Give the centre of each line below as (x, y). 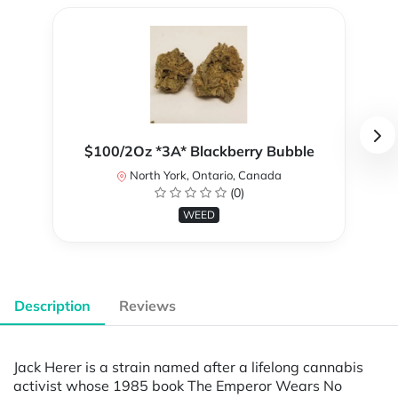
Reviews (147, 306)
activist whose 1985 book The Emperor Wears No (178, 385)
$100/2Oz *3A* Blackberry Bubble (199, 151)
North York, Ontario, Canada (204, 175)
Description (52, 306)
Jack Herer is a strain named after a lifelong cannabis (188, 366)
